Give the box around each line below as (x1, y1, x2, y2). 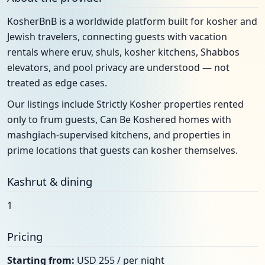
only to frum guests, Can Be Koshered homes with (7, 113, 231, 126)
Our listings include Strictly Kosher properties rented (7, 98, 244, 111)
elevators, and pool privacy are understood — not (7, 61, 230, 74)
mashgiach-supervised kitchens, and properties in (7, 128, 231, 141)
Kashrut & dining (7, 174, 92, 189)
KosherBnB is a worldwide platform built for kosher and (7, 15, 257, 28)
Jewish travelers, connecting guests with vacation (7, 30, 227, 43)
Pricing (7, 229, 43, 244)
